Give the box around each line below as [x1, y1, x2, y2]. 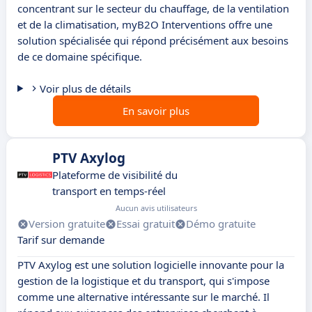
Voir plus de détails [39, 81, 131, 96]
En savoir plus [123, 104, 189, 118]
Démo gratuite [186, 217, 256, 231]
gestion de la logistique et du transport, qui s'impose [17, 274, 270, 288]
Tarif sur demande [17, 233, 104, 247]
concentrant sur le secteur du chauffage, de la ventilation [17, 1, 289, 16]
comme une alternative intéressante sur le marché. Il [17, 290, 270, 304]
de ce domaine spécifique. [17, 49, 142, 64]
